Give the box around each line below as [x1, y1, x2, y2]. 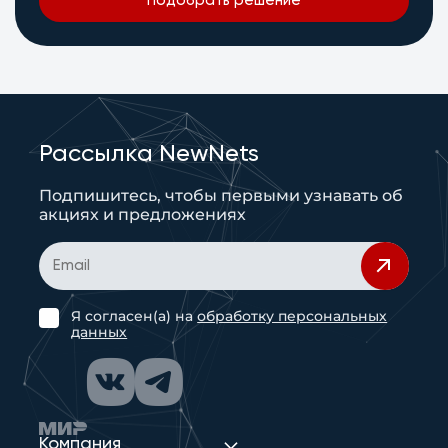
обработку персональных [197, 306, 388, 325]
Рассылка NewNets [39, 141, 260, 166]
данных [71, 322, 128, 341]
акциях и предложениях [39, 204, 247, 224]
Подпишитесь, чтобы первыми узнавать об [39, 185, 404, 205]
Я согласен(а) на [71, 306, 198, 325]
